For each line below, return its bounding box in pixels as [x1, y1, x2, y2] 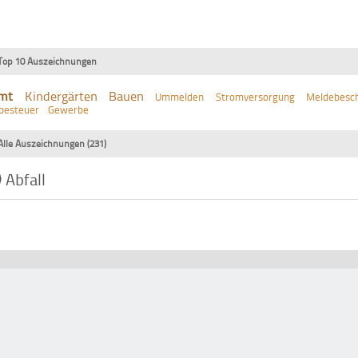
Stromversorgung [215, 89, 295, 105]
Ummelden [155, 89, 205, 105]
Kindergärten [24, 87, 97, 105]
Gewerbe [48, 102, 89, 117]
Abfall [6, 168, 46, 191]
